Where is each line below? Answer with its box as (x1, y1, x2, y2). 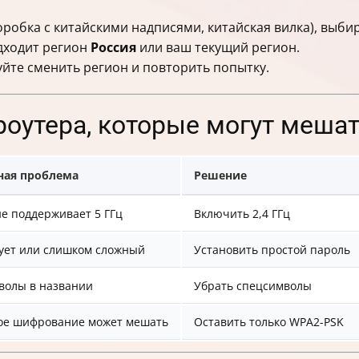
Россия (91, 38, 136, 57)
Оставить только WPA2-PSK (194, 314, 344, 330)
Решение (194, 167, 247, 184)
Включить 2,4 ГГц (194, 206, 290, 222)
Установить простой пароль (194, 242, 350, 258)
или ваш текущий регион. (136, 38, 300, 57)
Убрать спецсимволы (194, 278, 312, 294)
